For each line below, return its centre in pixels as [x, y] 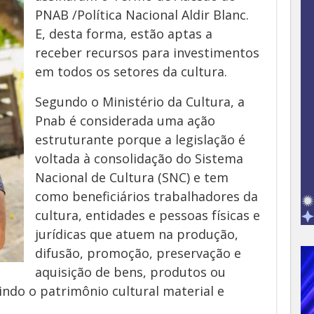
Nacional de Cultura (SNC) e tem [132, 177]
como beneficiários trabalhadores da [146, 196]
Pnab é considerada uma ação [125, 121]
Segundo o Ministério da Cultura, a [140, 102]
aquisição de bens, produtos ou [130, 272]
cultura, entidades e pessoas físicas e [148, 215]
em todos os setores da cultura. [131, 71]
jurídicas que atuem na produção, [137, 234]
